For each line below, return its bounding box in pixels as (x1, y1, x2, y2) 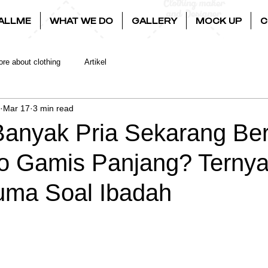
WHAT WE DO (50, 16, 113, 26)
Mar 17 (3, 103, 30, 113)
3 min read (33, 103, 74, 113)
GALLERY (132, 16, 177, 26)
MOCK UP (196, 16, 242, 26)
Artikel (84, 57, 106, 66)
